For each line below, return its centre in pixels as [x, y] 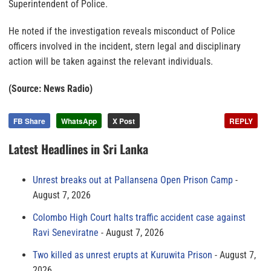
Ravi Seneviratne [66, 233]
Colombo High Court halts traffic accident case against [139, 217]
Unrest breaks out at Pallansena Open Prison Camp [133, 180]
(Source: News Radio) [51, 89]
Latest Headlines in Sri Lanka [78, 149]
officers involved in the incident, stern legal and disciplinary [125, 46]
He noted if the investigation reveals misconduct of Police [122, 31]
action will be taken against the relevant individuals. [111, 61]
